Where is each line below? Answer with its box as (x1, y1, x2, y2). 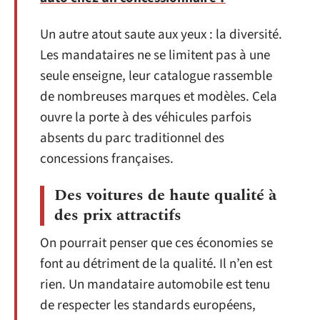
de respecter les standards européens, (40, 295, 256, 315)
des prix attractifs (54, 203, 181, 227)
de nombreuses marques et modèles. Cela (40, 87, 277, 106)
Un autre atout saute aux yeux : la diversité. (40, 25, 282, 44)
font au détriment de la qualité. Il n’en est (40, 254, 272, 274)
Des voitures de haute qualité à (54, 183, 276, 207)
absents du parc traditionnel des (40, 129, 224, 148)
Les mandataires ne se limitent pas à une (40, 46, 270, 65)
